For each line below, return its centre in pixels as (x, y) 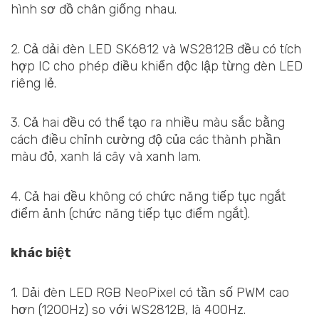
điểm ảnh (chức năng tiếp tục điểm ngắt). (130, 213)
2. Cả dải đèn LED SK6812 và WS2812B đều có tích (156, 49)
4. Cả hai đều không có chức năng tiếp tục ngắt (148, 196)
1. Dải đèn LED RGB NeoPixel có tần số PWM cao (150, 292)
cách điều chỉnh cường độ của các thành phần (146, 140)
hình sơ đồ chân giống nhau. (94, 10)
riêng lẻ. (33, 83)
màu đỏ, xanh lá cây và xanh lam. (106, 157)
